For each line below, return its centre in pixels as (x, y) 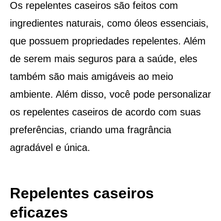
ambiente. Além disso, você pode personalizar (110, 94)
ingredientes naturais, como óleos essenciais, (109, 23)
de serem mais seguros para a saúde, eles (103, 58)
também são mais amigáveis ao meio (91, 76)
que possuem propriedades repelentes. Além (108, 41)
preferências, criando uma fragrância (90, 129)
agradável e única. (50, 147)
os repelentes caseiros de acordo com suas (105, 112)
